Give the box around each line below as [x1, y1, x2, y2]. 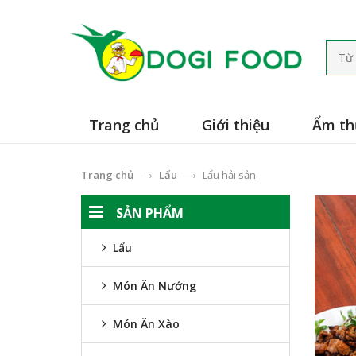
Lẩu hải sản [203, 168, 256, 183]
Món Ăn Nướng [110, 278, 196, 294]
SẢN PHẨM [116, 204, 184, 222]
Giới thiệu [202, 115, 269, 135]
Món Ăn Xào [110, 316, 180, 332]
